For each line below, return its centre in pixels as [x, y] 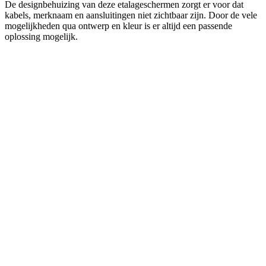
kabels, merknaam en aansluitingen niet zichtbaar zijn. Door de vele [131, 15]
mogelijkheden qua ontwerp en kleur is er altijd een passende [118, 26]
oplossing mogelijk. [41, 36]
